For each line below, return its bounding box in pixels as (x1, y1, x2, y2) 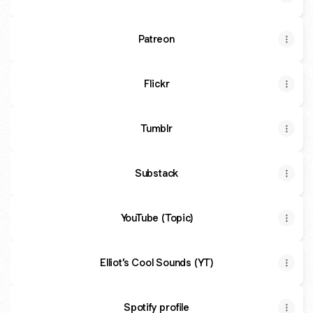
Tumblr (140, 122, 173, 135)
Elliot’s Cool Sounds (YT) (100, 256, 213, 269)
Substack (134, 166, 179, 180)
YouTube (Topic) (120, 211, 193, 224)
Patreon (138, 32, 175, 45)
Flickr (143, 77, 170, 90)
